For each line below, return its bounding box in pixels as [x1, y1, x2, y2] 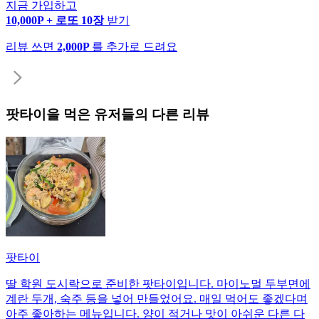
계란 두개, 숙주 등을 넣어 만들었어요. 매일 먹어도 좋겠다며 [6, 293, 308, 305]
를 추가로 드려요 [92, 40, 177, 53]
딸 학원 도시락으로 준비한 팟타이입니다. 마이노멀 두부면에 [6, 278, 310, 291]
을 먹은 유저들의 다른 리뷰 [46, 106, 209, 122]
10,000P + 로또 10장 [6, 14, 107, 26]
